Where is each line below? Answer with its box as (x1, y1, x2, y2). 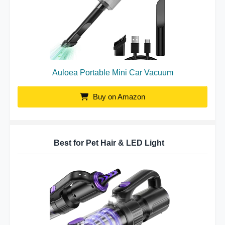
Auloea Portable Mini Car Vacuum (52, 68, 173, 77)
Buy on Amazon (91, 92, 145, 101)
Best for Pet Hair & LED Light (53, 139, 164, 147)
